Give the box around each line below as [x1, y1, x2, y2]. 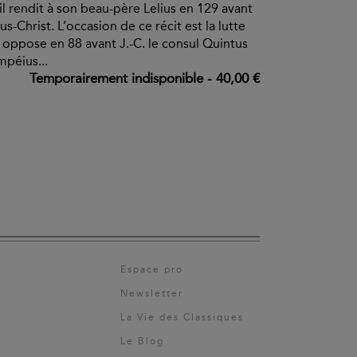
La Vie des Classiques [120, 312, 244, 324]
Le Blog [120, 335, 164, 347]
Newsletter [120, 288, 183, 300]
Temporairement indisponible [29, 69, 203, 86]
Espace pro [120, 264, 183, 276]
